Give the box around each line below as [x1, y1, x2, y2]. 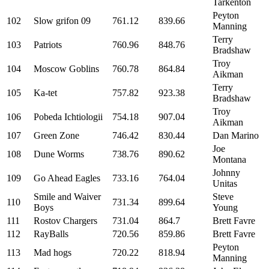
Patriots [34, 40, 62, 50]
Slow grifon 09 [34, 16, 91, 26]
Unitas [213, 178, 237, 189]
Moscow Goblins [34, 64, 99, 74]
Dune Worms [34, 149, 84, 159]
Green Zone [34, 130, 79, 141]
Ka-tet [34, 88, 57, 98]
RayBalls [34, 229, 68, 239]
